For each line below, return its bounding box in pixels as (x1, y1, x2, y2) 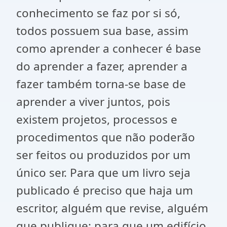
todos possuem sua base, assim (16, 23, 188, 39)
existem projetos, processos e (16, 111, 177, 127)
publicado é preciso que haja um (16, 182, 193, 198)
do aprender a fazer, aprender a (16, 58, 187, 74)
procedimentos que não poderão (16, 129, 195, 145)
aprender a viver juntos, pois (16, 94, 170, 109)
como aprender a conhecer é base (16, 41, 201, 56)
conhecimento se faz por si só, (16, 5, 180, 21)
